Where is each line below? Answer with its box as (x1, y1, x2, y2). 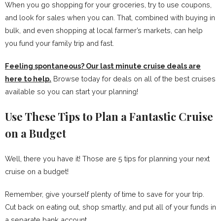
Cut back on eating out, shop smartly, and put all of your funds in (5, 203, 216, 212)
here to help (5, 74, 49, 83)
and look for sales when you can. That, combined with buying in (5, 13, 215, 22)
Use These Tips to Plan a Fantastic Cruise (5, 109, 213, 124)
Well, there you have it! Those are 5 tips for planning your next (5, 154, 210, 163)
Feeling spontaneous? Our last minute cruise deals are (5, 62, 201, 71)
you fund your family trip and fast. (5, 39, 114, 48)
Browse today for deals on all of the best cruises (51, 74, 216, 83)
